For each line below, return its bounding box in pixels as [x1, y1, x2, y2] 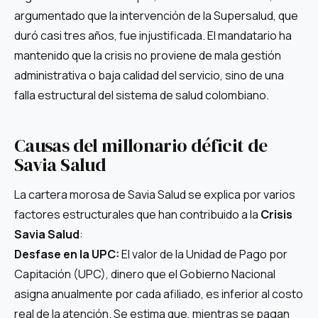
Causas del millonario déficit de [14, 132, 268, 158]
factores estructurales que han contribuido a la [14, 207, 261, 223]
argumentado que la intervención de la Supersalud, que [14, 8, 298, 24]
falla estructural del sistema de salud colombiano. [14, 87, 269, 104]
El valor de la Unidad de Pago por [119, 246, 287, 263]
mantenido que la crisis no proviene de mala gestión [14, 48, 281, 64]
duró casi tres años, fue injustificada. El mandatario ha [14, 28, 292, 44]
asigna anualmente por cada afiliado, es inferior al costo [14, 286, 303, 302]
